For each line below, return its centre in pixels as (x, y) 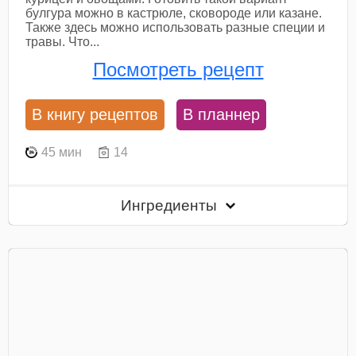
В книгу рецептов (95, 115)
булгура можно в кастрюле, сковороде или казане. (174, 13)
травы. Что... (63, 41)
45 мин (62, 152)
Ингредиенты (171, 205)
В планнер (222, 115)
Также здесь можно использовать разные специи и (176, 27)
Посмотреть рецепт (178, 70)
